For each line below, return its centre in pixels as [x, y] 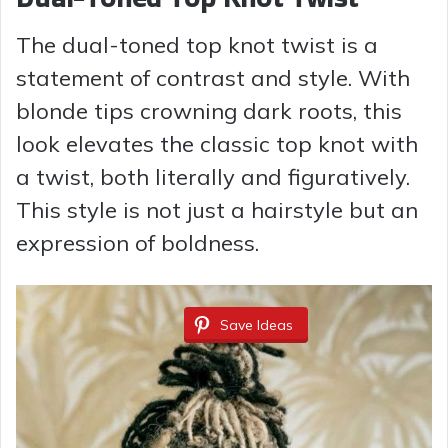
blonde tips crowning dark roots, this [209, 111]
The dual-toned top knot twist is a [197, 45]
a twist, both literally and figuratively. [213, 177]
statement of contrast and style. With [213, 78]
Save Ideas [256, 325]
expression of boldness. [137, 243]
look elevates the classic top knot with [217, 144]
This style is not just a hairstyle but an [217, 210]
